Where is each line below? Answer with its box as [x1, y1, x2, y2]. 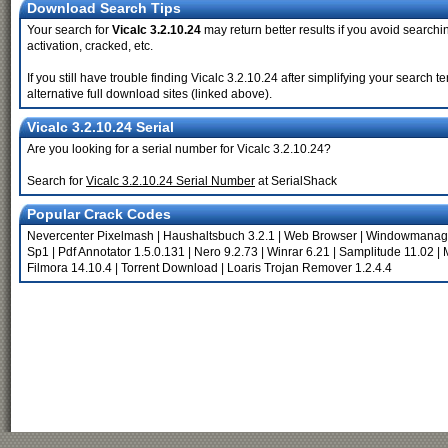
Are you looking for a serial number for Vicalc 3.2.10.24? [27, 142, 331, 156]
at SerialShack [255, 174, 337, 188]
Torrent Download [121, 261, 218, 275]
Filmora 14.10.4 [27, 261, 112, 275]
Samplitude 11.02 [339, 245, 434, 259]
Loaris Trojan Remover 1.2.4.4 [227, 261, 392, 275]
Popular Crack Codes [27, 206, 171, 222]
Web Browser [284, 229, 357, 243]
